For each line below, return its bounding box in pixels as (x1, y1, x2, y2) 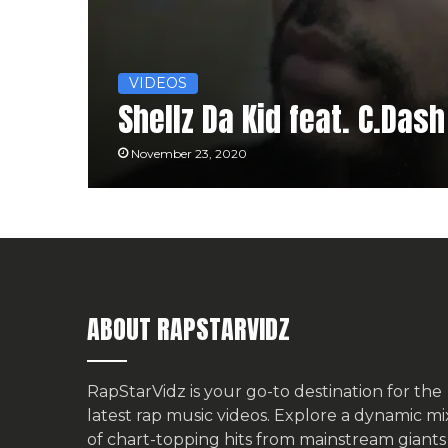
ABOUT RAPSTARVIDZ (87, 309, 290, 350)
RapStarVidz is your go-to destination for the (87, 382, 442, 402)
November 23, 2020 (130, 146, 247, 162)
